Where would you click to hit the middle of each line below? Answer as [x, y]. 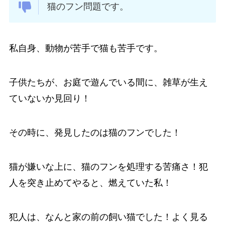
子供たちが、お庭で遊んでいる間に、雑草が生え [108, 83]
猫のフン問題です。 [88, 6]
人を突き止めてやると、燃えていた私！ [90, 183]
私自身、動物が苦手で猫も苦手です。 [86, 48]
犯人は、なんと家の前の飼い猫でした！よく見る [108, 217]
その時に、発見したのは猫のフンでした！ [95, 133]
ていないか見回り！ [49, 99]
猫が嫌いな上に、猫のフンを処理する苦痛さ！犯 [108, 166]
